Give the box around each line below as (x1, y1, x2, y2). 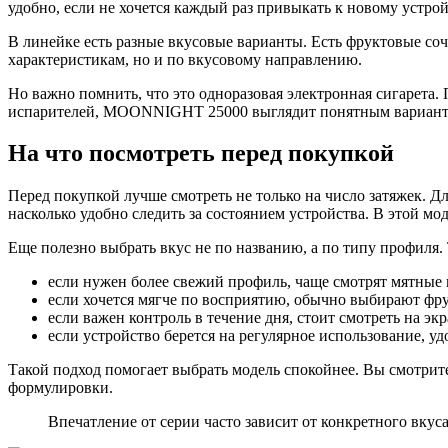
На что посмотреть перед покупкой (8, 140, 394, 167)
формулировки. (8, 379, 113, 397)
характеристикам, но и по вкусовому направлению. (8, 50, 362, 68)
